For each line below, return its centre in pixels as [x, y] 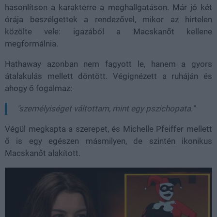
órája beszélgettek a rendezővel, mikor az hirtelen [108, 19]
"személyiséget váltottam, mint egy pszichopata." [106, 108]
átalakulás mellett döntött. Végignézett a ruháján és [108, 76]
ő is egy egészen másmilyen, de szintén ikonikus [108, 141]
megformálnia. [31, 44]
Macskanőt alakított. [45, 153]
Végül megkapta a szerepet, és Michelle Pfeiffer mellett [108, 129]
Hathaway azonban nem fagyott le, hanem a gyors [108, 64]
